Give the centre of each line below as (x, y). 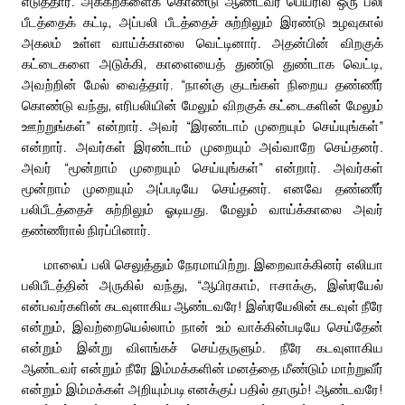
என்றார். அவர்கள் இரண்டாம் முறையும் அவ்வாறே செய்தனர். (202, 147)
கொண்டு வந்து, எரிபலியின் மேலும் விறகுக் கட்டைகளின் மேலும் (202, 105)
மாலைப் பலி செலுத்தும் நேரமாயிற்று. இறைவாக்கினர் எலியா (214, 264)
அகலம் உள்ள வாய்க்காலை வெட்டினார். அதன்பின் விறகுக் (202, 43)
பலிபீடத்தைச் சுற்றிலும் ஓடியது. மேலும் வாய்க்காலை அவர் (202, 209)
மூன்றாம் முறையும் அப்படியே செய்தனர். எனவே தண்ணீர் (202, 188)
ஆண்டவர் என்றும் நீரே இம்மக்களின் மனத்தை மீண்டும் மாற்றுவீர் (202, 368)
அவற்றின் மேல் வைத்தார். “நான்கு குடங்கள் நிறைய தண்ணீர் (202, 85)
